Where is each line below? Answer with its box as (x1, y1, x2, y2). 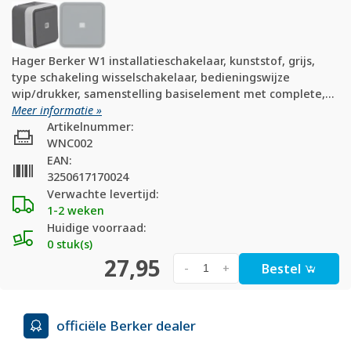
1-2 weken (47, 202, 104, 218)
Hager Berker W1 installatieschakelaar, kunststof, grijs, (12, 52, 315, 68)
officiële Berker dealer (56, 317, 196, 335)
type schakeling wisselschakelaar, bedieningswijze (12, 69, 290, 85)
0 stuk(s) (47, 236, 92, 251)
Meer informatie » (12, 102, 102, 118)
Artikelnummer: (47, 118, 134, 134)
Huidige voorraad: (47, 219, 147, 235)
